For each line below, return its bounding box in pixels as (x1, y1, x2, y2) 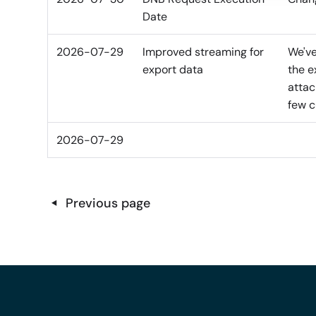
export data (142, 62, 204, 78)
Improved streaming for (142, 44, 265, 60)
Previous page (66, 194, 151, 212)
